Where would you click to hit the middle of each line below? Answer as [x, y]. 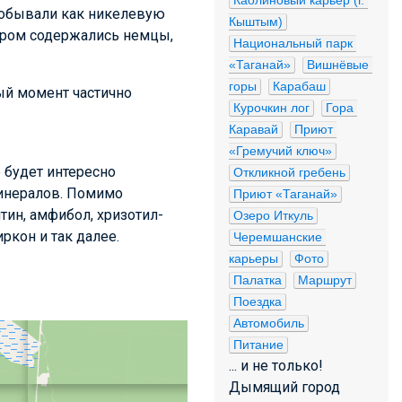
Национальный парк [293, 43]
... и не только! [276, 366]
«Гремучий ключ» [280, 151]
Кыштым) [256, 22]
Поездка [258, 301]
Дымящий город [284, 387]
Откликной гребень [289, 172]
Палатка [258, 280]
